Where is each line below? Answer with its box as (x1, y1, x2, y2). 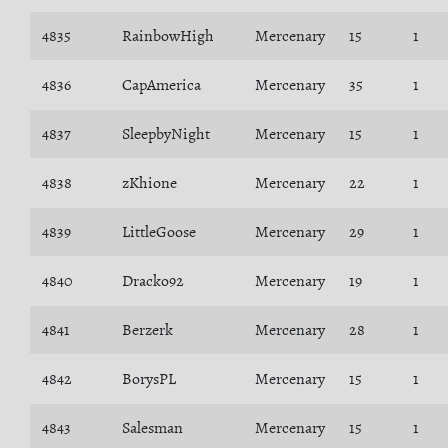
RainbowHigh (122, 25, 214, 47)
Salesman (122, 417, 183, 439)
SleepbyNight (122, 123, 210, 145)
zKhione (122, 172, 177, 194)
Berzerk (122, 319, 173, 341)
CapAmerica (122, 74, 201, 96)
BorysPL (122, 368, 176, 390)
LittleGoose (122, 221, 196, 243)
